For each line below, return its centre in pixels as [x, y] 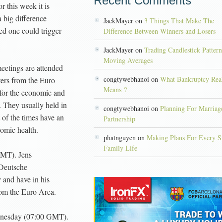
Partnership [119, 119]
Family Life [120, 148]
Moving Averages [128, 60]
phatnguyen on [125, 138]
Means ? [115, 89]
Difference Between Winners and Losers [160, 31]
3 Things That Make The [179, 21]
